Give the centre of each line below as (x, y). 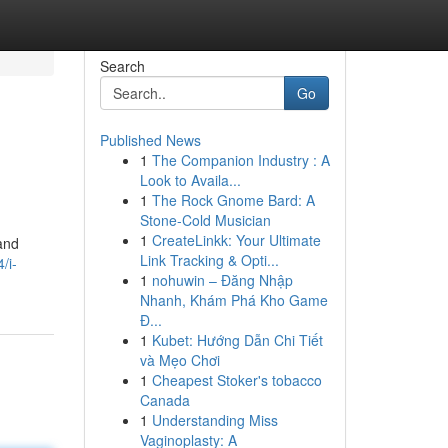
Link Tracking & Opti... (209, 260)
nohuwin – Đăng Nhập (222, 280)
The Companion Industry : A (240, 160)
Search (122, 66)
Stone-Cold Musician (205, 220)
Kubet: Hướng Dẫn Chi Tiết (237, 340)
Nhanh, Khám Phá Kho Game (233, 300)
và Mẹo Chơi (179, 360)
